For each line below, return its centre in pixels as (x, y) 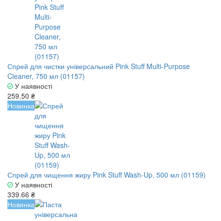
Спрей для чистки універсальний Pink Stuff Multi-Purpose (99, 66)
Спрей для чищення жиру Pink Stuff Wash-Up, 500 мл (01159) (107, 175)
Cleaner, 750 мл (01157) (46, 76)
